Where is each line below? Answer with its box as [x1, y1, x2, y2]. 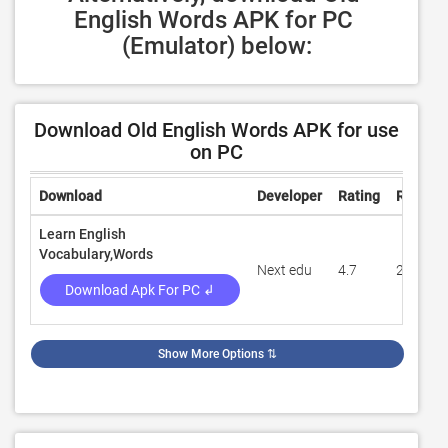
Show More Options [158, 347, 264, 361]
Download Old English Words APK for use [34, 118, 399, 142]
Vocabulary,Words [39, 246, 153, 262]
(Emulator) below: [121, 32, 312, 60]
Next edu [257, 262, 312, 278]
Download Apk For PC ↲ [65, 282, 215, 298]
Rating [338, 188, 380, 204]
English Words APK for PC [74, 6, 353, 34]
